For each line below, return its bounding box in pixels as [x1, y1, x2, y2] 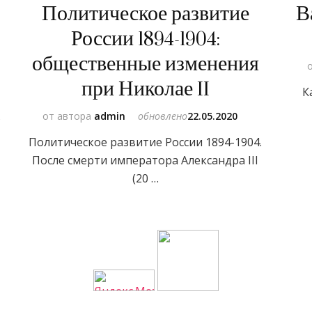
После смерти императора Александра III [32, 152, 259, 168]
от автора [42, 109, 95, 123]
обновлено [138, 109, 188, 123]
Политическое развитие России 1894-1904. [29, 134, 263, 150]
